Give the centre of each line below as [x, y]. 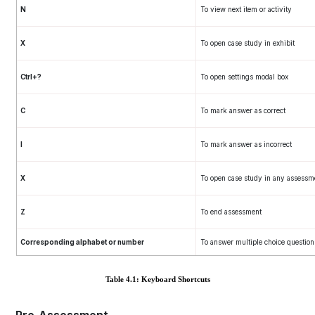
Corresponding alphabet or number [82, 242]
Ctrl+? [31, 77]
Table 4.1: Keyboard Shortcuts [157, 279]
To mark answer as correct [243, 110]
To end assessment [231, 212]
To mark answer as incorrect [246, 144]
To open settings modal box [244, 77]
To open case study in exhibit [247, 43]
